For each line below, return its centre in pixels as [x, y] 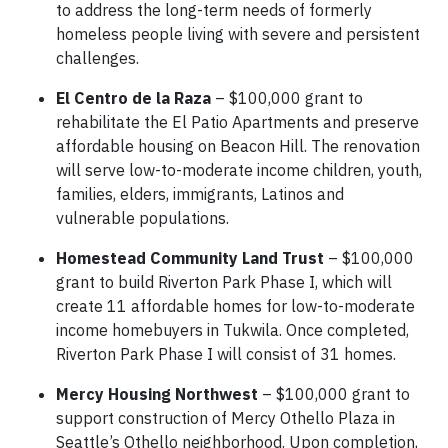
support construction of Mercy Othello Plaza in [225, 418]
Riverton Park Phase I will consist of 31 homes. [226, 354]
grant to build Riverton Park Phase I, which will [224, 282]
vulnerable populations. [142, 218]
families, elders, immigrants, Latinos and [200, 194]
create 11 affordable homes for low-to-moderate [235, 306]
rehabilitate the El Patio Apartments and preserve [237, 122]
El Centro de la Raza [133, 98]
